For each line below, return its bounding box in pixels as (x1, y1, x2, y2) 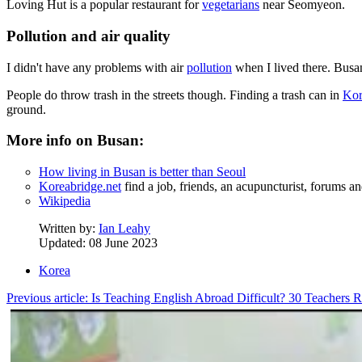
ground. (6, 102, 46, 116)
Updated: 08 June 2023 (39, 235, 158, 250)
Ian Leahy (99, 221, 150, 235)
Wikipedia (39, 193, 90, 208)
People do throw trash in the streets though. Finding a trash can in (6, 87, 343, 102)
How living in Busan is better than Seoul (39, 164, 246, 179)
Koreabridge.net (39, 179, 121, 193)
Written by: (39, 221, 99, 235)
